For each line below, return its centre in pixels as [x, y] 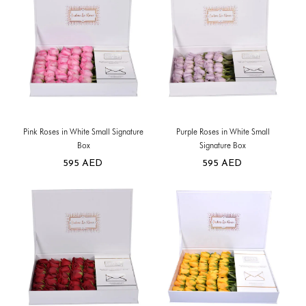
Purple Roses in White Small [223, 131]
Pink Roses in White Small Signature [83, 131]
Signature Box [223, 145]
